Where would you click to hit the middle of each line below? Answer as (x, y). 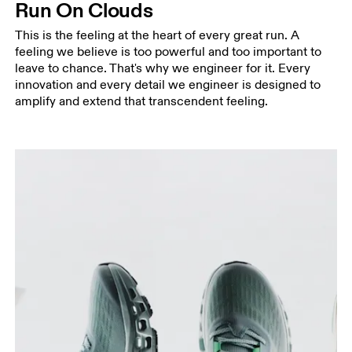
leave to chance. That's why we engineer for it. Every (163, 68)
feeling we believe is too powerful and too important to (169, 51)
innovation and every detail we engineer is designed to (168, 84)
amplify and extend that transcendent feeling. (142, 101)
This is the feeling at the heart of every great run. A (158, 35)
